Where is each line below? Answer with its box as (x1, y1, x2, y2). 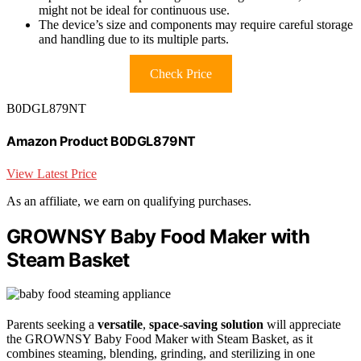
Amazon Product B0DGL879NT (6, 133, 196, 150)
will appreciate (263, 317, 341, 332)
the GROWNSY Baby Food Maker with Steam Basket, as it (6, 332, 313, 346)
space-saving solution (149, 317, 263, 332)
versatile (98, 317, 143, 332)
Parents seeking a (6, 317, 98, 332)
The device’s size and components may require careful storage (39, 18, 353, 32)
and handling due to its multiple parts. (39, 32, 229, 47)
